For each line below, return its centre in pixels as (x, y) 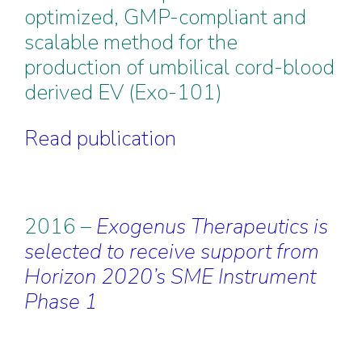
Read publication (100, 139)
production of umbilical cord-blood (179, 67)
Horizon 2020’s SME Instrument (170, 277)
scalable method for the (131, 42)
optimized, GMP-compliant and (165, 17)
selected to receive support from (172, 252)
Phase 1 (61, 302)
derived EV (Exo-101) (123, 93)
